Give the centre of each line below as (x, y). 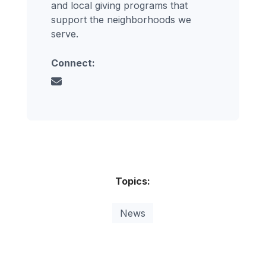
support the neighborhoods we (121, 20)
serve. (65, 34)
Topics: (133, 181)
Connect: (73, 63)
